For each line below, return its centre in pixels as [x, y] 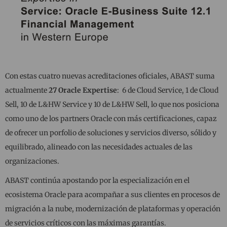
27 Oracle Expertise [83, 90]
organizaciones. [32, 161]
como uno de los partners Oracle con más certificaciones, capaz [111, 118]
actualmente [27, 90]
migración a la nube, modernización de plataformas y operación [113, 209]
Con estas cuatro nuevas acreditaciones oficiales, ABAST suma [110, 76]
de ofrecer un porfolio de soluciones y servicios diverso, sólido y [111, 133]
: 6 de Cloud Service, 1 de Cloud [168, 90]
